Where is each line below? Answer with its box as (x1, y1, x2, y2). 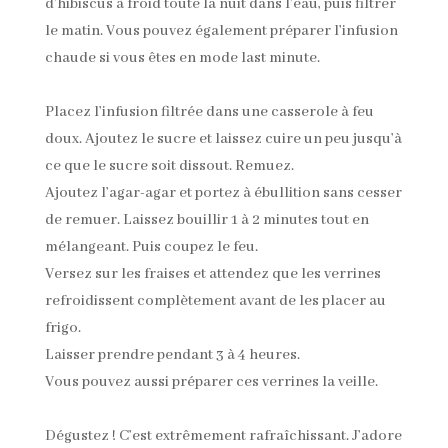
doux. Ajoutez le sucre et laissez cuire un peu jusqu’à (44, 129, 402, 148)
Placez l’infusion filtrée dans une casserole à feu (44, 102, 374, 121)
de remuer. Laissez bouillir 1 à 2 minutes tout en (44, 210, 369, 229)
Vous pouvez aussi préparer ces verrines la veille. (44, 372, 378, 391)
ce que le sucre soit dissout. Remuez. (44, 156, 294, 175)
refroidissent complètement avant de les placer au (44, 291, 386, 310)
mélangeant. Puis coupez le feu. (44, 237, 258, 256)
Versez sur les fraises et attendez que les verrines (44, 264, 381, 283)
